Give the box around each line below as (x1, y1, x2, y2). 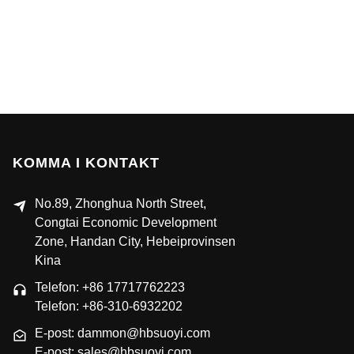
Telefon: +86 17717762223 (34, 281, 185, 295)
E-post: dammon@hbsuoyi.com (34, 326, 210, 341)
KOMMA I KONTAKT (12, 155, 160, 171)
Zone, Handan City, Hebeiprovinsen (34, 235, 235, 249)
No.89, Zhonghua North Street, (34, 197, 206, 211)
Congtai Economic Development (34, 216, 217, 230)
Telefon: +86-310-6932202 (34, 299, 183, 314)
